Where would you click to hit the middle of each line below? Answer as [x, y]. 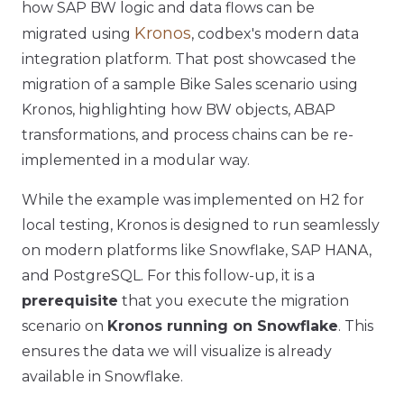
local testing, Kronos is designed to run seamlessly [201, 225]
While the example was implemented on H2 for [193, 200]
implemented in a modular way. [136, 160]
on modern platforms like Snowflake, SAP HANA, [197, 250]
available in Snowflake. [102, 376]
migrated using [78, 34]
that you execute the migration [234, 301]
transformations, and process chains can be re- [188, 135]
